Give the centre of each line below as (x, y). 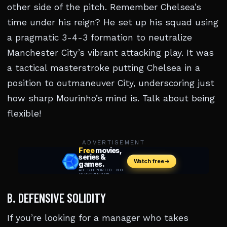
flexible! (24, 113)
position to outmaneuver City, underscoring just (111, 83)
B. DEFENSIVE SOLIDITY (56, 198)
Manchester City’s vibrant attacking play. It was (110, 53)
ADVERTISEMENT (113, 142)
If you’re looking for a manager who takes (98, 218)
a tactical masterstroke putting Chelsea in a (104, 68)
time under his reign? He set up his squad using (113, 22)
